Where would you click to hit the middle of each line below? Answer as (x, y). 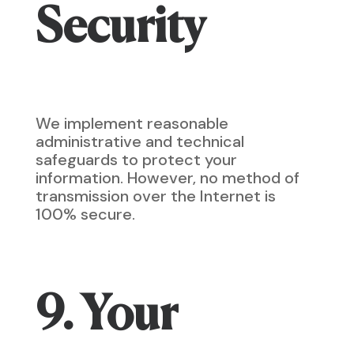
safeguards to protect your (136, 160)
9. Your (106, 317)
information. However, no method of (167, 178)
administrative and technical (139, 141)
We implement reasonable (132, 123)
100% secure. (85, 214)
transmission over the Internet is (155, 196)
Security (120, 29)
